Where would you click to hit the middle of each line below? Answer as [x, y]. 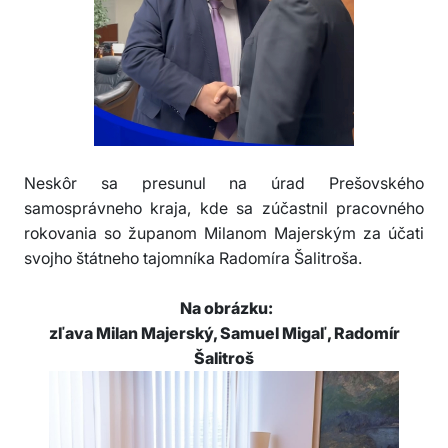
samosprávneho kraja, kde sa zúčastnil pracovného [224, 208]
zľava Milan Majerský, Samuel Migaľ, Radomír [224, 333]
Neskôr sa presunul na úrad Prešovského [224, 183]
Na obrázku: [226, 308]
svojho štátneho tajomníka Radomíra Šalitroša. [195, 258]
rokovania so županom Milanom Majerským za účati [224, 233]
